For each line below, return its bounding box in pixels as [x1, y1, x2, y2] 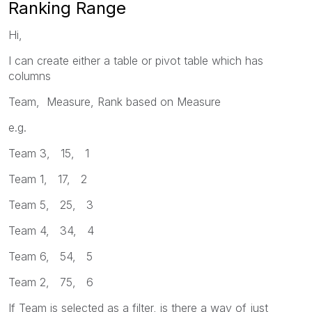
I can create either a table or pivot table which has [8, 53, 263, 68]
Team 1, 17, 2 [8, 171, 87, 186]
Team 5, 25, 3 [8, 197, 93, 212]
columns [8, 68, 51, 83]
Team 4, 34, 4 [8, 223, 94, 237]
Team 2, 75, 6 [8, 274, 93, 289]
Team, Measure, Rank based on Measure [8, 94, 221, 109]
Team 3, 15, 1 [8, 146, 89, 160]
